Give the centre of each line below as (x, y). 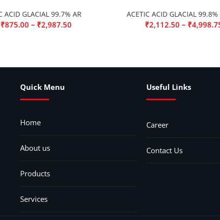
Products (35, 173)
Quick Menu (42, 87)
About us (35, 148)
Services (34, 199)
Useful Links (169, 87)
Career (158, 125)
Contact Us (165, 150)
